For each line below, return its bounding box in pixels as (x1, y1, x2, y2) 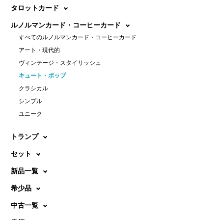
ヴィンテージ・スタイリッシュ (19, 59, 102, 67)
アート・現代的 (19, 47, 60, 54)
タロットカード (11, 4, 59, 12)
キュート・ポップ (19, 72, 66, 80)
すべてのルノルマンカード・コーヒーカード (19, 34, 137, 41)
